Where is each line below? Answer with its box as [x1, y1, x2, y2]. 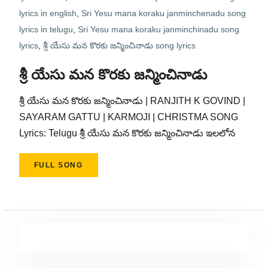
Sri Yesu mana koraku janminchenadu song [81, 8, 246, 18]
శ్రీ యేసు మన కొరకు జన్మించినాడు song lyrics [42, 41, 196, 50]
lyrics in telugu [19, 25, 73, 34]
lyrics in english [19, 8, 77, 18]
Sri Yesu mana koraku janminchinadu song [77, 25, 239, 34]
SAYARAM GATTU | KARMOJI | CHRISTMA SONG [19, 112, 238, 122]
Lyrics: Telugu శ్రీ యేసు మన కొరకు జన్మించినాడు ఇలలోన [19, 128, 235, 138]
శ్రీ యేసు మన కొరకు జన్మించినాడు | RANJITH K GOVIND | [19, 96, 245, 106]
